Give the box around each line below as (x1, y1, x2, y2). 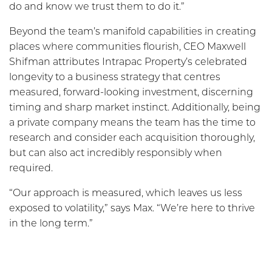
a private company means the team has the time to (9, 117, 256, 129)
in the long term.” (9, 217, 93, 229)
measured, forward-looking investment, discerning (9, 86, 253, 98)
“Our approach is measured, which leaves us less (9, 187, 242, 199)
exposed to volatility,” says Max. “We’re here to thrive (9, 202, 255, 214)
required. (9, 162, 53, 174)
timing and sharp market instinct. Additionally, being (9, 101, 260, 114)
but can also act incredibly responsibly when (9, 147, 222, 159)
